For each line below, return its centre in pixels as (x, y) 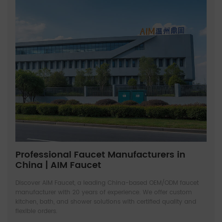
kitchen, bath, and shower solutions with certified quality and (106, 202)
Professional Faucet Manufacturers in (100, 155)
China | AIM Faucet (58, 165)
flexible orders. (36, 211)
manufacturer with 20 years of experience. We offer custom (104, 192)
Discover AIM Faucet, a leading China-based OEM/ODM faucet (107, 183)
